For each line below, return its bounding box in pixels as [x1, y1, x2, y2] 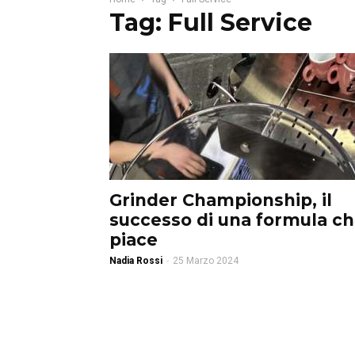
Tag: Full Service [109, 8, 312, 37]
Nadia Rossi [109, 255, 162, 266]
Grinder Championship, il [109, 190, 332, 210]
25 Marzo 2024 [173, 255, 239, 266]
